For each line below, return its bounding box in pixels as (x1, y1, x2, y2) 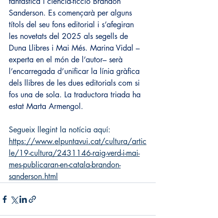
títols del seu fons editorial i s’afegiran (9, 19, 136, 30)
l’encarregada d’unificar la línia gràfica (9, 66, 142, 76)
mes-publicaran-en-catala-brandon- (9, 160, 121, 170)
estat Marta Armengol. (9, 101, 83, 111)
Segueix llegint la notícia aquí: (9, 125, 110, 135)
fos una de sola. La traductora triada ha (9, 90, 143, 100)
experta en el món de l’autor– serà (9, 54, 125, 65)
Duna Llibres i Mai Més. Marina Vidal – (9, 43, 140, 53)
